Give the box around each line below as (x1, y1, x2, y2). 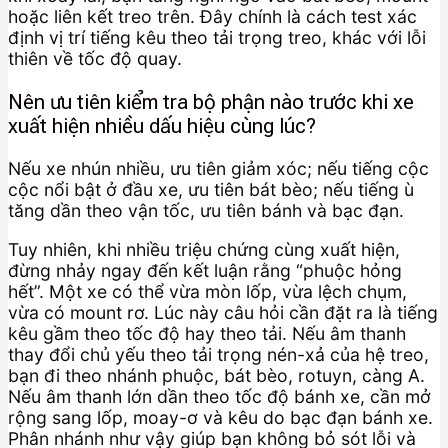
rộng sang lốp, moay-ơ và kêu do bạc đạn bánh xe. (8, 406, 433, 428)
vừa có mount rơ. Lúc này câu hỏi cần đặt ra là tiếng (8, 301, 438, 323)
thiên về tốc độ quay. (8, 48, 182, 70)
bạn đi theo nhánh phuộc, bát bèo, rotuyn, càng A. (8, 364, 425, 386)
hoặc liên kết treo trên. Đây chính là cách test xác (8, 6, 417, 28)
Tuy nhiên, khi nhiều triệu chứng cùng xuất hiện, (8, 238, 400, 260)
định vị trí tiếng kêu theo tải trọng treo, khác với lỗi (8, 27, 426, 49)
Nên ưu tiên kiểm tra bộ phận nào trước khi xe (8, 89, 414, 114)
